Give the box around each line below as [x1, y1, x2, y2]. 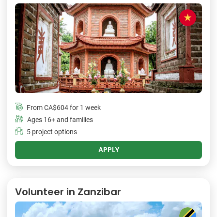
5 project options [27, 127, 77, 136]
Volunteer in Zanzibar [15, 185, 121, 199]
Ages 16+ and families [27, 115, 93, 124]
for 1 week [68, 103, 101, 112]
